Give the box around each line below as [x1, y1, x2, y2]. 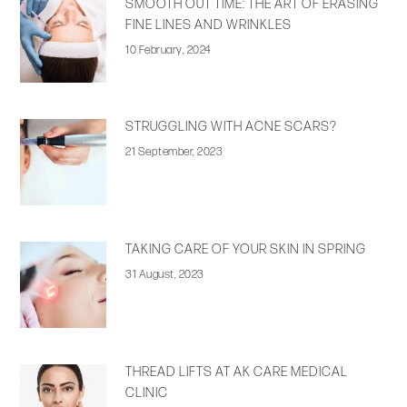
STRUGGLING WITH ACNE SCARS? [125, 119, 338, 135]
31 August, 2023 [125, 267, 204, 283]
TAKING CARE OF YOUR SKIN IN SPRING [125, 242, 367, 258]
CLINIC [125, 385, 169, 402]
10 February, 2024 [125, 43, 211, 58]
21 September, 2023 [125, 144, 223, 160]
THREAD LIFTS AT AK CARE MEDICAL [125, 364, 349, 381]
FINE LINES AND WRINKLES [125, 17, 293, 34]
